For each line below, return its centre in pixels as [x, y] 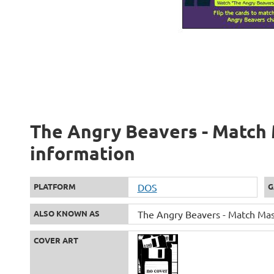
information [82, 153]
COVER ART [56, 240]
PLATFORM [54, 186]
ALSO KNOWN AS [66, 213]
